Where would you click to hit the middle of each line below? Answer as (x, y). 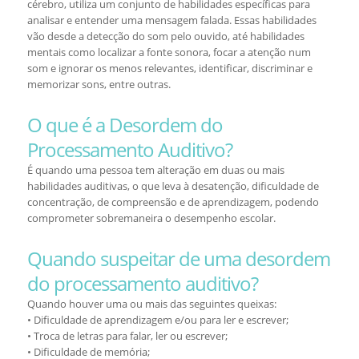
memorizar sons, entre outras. (99, 84)
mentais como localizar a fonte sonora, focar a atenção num (169, 52)
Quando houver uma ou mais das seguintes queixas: (151, 304)
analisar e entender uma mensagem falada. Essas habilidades (171, 20)
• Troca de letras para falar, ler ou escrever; (127, 336)
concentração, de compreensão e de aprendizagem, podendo (173, 202)
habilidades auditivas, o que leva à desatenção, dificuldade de (173, 186)
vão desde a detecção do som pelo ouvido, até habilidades (165, 36)
